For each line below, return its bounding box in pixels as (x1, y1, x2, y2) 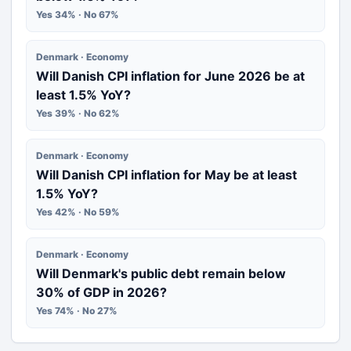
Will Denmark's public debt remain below (36, 266, 286, 281)
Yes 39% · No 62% (36, 107, 120, 119)
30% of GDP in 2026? (36, 284, 167, 300)
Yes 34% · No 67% (36, 9, 119, 20)
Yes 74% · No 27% (36, 305, 118, 317)
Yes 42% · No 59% (36, 206, 120, 218)
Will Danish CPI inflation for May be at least (36, 167, 297, 183)
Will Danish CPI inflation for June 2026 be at (36, 68, 305, 84)
